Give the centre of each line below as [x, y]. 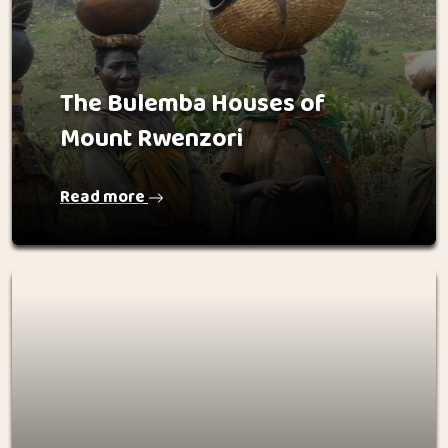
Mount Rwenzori [151, 139]
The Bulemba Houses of [193, 104]
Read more [104, 197]
